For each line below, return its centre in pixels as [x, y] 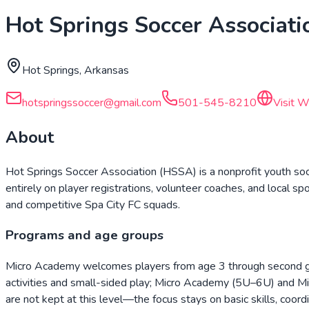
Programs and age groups [84, 236]
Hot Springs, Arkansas [76, 70]
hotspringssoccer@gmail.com [92, 102]
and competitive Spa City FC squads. [93, 205]
